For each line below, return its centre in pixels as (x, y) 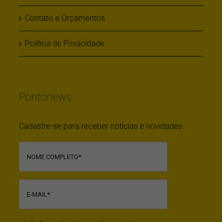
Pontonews (45, 102)
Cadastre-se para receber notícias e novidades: (101, 131)
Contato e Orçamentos (65, 23)
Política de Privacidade (64, 49)
